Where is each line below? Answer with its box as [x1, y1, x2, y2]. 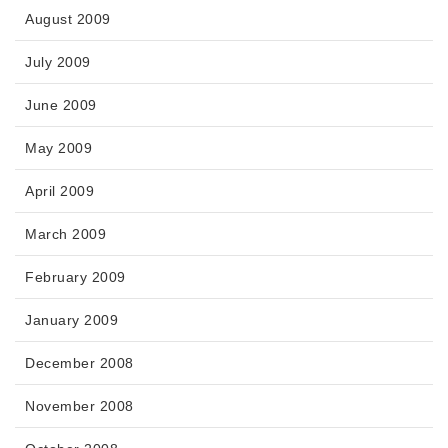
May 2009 [25, 140, 92, 157]
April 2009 [25, 183, 94, 200]
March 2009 [25, 226, 106, 243]
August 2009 [25, 11, 111, 28]
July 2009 [25, 54, 91, 71]
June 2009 [25, 97, 97, 114]
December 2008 [25, 355, 134, 372]
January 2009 [25, 312, 118, 329]
